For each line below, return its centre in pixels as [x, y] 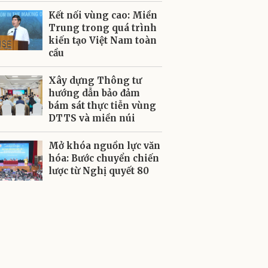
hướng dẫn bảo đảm [94, 93]
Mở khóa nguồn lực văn [104, 146]
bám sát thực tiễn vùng [102, 106]
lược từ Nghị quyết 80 [99, 171]
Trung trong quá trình [103, 28]
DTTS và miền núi [92, 118]
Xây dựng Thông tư [95, 80]
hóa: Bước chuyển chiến [104, 158]
